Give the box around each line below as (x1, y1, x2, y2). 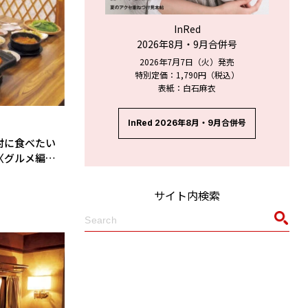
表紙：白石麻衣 (158, 81, 217, 93)
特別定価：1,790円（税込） (135, 68, 240, 80)
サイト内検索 (154, 186, 221, 203)
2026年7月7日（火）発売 (140, 55, 235, 67)
